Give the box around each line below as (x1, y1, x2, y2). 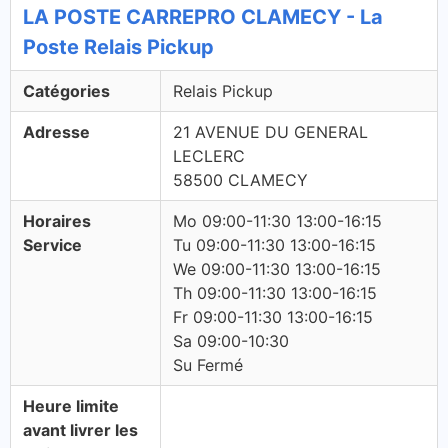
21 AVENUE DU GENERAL (173, 122, 368, 142)
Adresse (23, 122, 90, 142)
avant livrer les (23, 420, 138, 440)
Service (23, 235, 82, 255)
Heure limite (23, 396, 119, 416)
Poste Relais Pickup (23, 35, 214, 59)
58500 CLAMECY (173, 170, 308, 190)
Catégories (23, 81, 110, 101)
